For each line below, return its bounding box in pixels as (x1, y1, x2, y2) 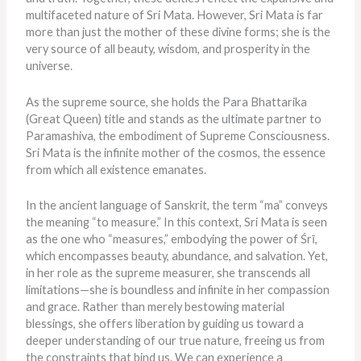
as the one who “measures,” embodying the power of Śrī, (26, 232, 318, 247)
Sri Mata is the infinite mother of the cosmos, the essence (26, 145, 326, 160)
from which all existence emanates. (26, 162, 207, 176)
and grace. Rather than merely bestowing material (26, 300, 285, 314)
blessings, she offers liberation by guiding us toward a (26, 317, 305, 331)
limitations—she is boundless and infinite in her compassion (26, 283, 330, 297)
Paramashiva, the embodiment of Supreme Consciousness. (26, 128, 330, 143)
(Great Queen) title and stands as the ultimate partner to (26, 111, 322, 126)
